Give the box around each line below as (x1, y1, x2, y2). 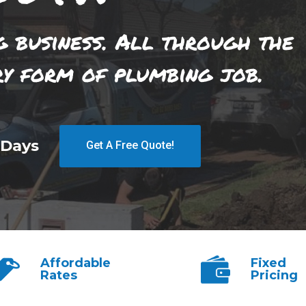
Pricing (251, 268, 298, 283)
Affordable (40, 255, 111, 271)
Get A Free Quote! (86, 139, 174, 152)
